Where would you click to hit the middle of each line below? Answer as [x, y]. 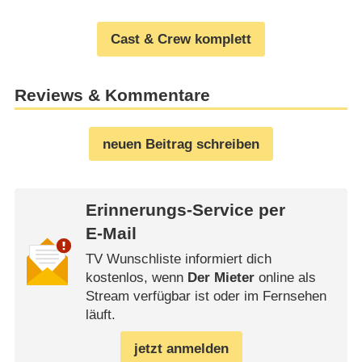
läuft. [100, 315]
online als [285, 278]
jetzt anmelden [181, 348]
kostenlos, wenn [136, 278]
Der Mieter [221, 278]
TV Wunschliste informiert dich [178, 259]
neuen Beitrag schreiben [181, 144]
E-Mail [111, 234]
